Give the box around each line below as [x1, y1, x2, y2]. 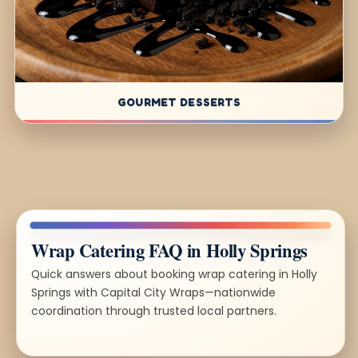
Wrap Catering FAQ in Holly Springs [31, 237, 308, 264]
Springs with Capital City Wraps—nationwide [31, 284, 276, 300]
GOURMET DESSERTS [117, 94, 241, 109]
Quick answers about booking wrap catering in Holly [31, 265, 317, 282]
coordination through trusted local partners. [31, 302, 276, 319]
